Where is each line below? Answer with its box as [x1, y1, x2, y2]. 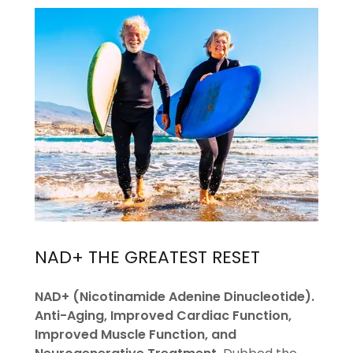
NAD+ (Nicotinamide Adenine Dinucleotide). [35, 287, 314, 306]
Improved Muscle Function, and [35, 325, 236, 344]
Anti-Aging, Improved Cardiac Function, [35, 306, 292, 325]
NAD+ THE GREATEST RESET [35, 245, 260, 269]
